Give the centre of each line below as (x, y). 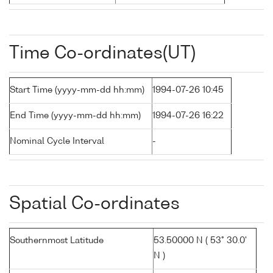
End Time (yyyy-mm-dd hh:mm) (75, 116)
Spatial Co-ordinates (94, 204)
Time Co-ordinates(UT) (102, 54)
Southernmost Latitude (57, 241)
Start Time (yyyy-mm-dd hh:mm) (77, 90)
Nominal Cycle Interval (57, 142)
